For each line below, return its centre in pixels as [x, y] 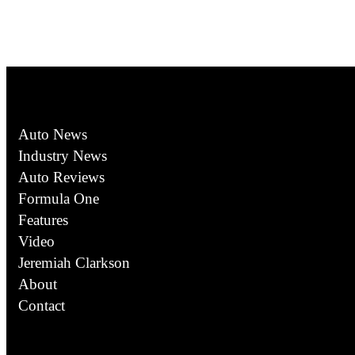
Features [43, 219]
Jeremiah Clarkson [74, 262]
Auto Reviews [61, 177]
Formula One [59, 198]
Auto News [53, 134]
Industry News [63, 155]
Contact [42, 305]
